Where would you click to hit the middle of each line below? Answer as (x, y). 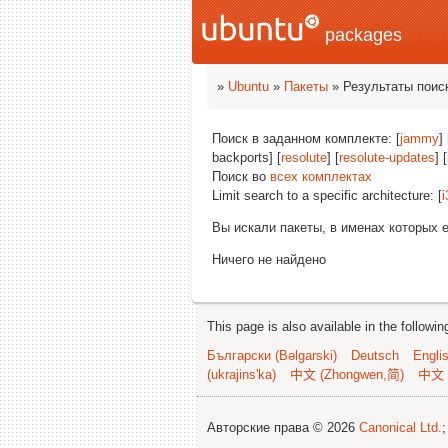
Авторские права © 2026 (283, 427)
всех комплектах (321, 176)
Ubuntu (248, 86)
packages (361, 35)
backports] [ (246, 157)
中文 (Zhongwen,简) (347, 374)
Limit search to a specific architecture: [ (327, 195)
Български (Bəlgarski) (272, 355)
